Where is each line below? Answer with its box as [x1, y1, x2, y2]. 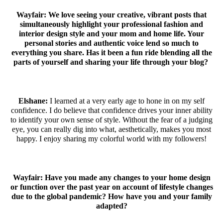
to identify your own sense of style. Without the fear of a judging [10, 115, 213, 124]
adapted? [96, 201, 127, 210]
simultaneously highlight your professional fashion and [20, 19, 203, 28]
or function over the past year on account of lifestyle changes [10, 182, 213, 191]
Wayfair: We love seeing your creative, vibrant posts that [16, 10, 207, 19]
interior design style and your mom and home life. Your [19, 29, 204, 38]
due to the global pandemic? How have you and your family [11, 192, 212, 201]
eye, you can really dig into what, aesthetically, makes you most [12, 124, 211, 133]
